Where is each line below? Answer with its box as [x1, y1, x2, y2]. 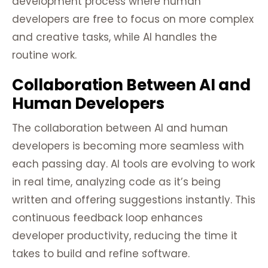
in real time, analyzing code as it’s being [12, 175, 221, 190]
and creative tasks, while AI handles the [12, 30, 217, 45]
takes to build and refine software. [12, 246, 190, 261]
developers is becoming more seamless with [12, 139, 244, 154]
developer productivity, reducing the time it [12, 229, 237, 243]
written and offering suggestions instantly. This [12, 193, 255, 208]
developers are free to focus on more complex [12, 12, 254, 27]
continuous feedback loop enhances [12, 211, 203, 226]
